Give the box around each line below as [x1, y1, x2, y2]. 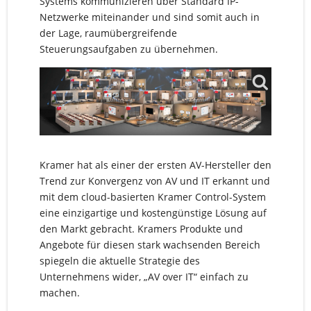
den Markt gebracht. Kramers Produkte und [39, 222, 243, 236]
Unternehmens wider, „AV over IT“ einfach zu [39, 270, 249, 284]
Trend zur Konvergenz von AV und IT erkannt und [39, 174, 270, 188]
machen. [39, 286, 80, 300]
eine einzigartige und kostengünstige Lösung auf [39, 206, 267, 220]
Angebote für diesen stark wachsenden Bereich [39, 238, 260, 252]
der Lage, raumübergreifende [39, 26, 177, 40]
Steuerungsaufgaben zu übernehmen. [39, 42, 218, 56]
